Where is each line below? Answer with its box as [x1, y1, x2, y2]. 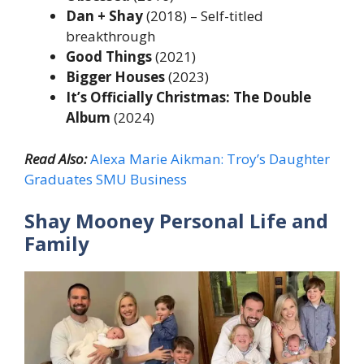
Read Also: [24, 149, 90, 168]
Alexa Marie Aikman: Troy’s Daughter [90, 149, 330, 168]
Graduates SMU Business [24, 169, 187, 188]
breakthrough [66, 27, 155, 46]
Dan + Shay [66, 6, 143, 26]
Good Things [66, 47, 152, 67]
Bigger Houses [66, 67, 165, 87]
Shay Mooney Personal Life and [24, 207, 328, 235]
